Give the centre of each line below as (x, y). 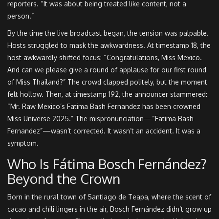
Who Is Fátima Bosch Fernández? (107, 164)
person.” (21, 16)
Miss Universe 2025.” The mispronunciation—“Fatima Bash (100, 119)
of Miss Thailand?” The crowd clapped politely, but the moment (107, 82)
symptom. (23, 143)
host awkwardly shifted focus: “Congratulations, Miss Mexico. (105, 58)
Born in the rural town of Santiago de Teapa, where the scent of (109, 197)
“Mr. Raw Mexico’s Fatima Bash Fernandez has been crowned (104, 107)
